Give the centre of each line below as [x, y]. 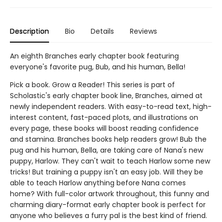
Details [102, 31]
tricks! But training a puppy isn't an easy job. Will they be [107, 172]
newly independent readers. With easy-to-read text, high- [111, 107]
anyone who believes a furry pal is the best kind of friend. [109, 216]
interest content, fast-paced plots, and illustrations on [104, 117]
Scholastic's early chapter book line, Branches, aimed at [106, 96]
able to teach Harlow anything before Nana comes [98, 183]
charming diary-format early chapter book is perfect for [108, 205]
